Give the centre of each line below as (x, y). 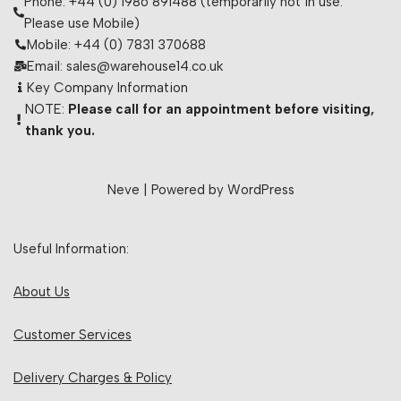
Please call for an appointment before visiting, (221, 109)
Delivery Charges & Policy (93, 378)
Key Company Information (107, 88)
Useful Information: (71, 249)
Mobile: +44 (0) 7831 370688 (116, 45)
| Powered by (183, 190)
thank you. (60, 131)
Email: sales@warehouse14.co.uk (125, 66)
